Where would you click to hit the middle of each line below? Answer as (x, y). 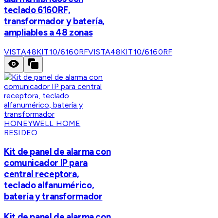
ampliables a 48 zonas (48, 32)
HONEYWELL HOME (42, 123)
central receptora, (42, 174)
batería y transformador (53, 197)
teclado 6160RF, (37, 10)
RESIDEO (21, 132)
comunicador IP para (46, 163)
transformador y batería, (54, 21)
